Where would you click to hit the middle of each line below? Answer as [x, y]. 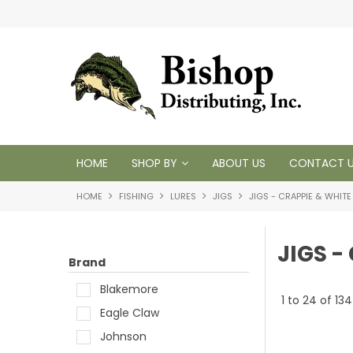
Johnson [123, 337]
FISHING [136, 196]
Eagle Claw [130, 313]
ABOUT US [239, 163]
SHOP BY [154, 163]
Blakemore [129, 290]
